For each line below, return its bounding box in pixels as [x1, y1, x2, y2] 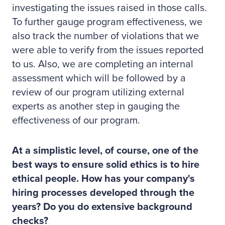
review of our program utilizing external [12, 86, 184, 98]
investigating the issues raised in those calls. [12, 2, 207, 14]
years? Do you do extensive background [12, 201, 192, 213]
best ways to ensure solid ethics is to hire [12, 159, 199, 171]
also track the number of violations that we [12, 30, 199, 42]
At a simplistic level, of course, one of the [12, 145, 198, 157]
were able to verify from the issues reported [12, 44, 204, 56]
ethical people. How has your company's [12, 173, 195, 185]
